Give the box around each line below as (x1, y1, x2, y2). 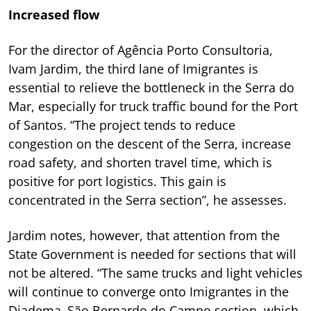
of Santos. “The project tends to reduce (8, 116, 235, 133)
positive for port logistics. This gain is (8, 172, 226, 190)
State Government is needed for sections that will (8, 245, 296, 262)
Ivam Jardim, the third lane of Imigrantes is (8, 60, 258, 77)
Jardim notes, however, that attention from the (8, 226, 280, 244)
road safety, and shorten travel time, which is (8, 153, 272, 171)
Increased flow (8, 6, 99, 23)
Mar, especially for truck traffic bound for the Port (8, 97, 298, 115)
